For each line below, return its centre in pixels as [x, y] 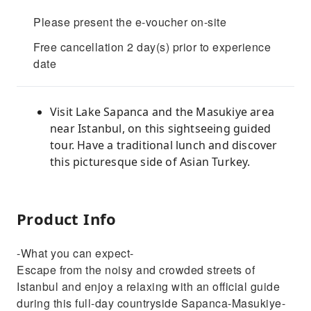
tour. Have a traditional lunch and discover [164, 145]
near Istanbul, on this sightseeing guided [161, 128]
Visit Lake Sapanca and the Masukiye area [162, 112]
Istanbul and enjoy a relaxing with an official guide [148, 286]
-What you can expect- [75, 253]
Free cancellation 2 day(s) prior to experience [152, 47]
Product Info [67, 219]
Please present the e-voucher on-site [130, 22]
